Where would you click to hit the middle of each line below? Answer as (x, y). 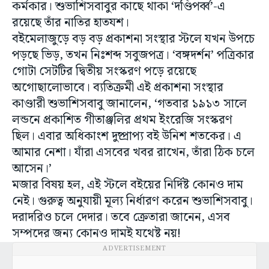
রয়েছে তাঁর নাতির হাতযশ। (71, 23)
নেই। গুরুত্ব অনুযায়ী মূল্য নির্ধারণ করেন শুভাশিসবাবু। (132, 201)
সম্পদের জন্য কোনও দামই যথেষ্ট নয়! (96, 234)
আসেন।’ (32, 169)
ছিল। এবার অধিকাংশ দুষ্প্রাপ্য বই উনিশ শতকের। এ (127, 137)
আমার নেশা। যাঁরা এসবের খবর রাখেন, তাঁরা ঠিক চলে (133, 153)
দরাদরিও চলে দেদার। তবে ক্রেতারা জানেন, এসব (121, 218)
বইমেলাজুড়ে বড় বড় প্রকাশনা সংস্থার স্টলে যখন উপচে (133, 39)
